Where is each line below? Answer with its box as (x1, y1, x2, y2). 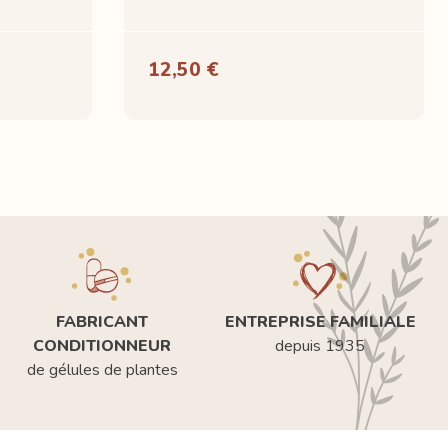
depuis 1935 (275, 334, 366, 357)
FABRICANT (56, 310, 149, 333)
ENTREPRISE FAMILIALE (224, 310, 416, 333)
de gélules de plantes (26, 358, 178, 381)
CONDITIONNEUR (33, 334, 172, 357)
